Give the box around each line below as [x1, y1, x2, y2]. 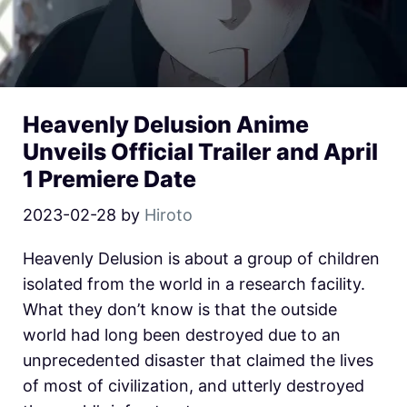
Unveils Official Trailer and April [23, 138, 378, 166]
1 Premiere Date [23, 165, 196, 194]
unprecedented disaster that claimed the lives [23, 351, 373, 371]
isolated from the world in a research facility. [23, 274, 365, 294]
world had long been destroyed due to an [23, 325, 341, 345]
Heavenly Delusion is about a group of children [23, 249, 380, 269]
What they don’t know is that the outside [23, 300, 337, 320]
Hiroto [144, 205, 193, 225]
